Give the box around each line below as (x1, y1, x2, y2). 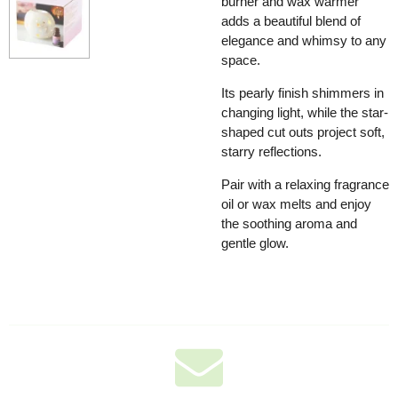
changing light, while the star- (221, 105, 388, 120)
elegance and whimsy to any (221, 33, 386, 48)
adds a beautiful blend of (221, 13, 361, 28)
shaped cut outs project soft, (221, 124, 385, 139)
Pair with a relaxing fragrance (221, 177, 389, 192)
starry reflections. (221, 144, 322, 159)
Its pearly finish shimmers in (221, 85, 384, 100)
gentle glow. (221, 235, 289, 251)
